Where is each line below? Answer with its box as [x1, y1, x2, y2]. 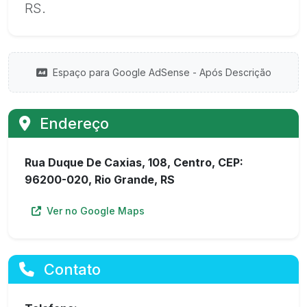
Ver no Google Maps [44, 205, 145, 217]
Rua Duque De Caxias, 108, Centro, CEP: [25, 156, 243, 169]
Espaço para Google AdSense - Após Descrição [49, 66, 271, 78]
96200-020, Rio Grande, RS [25, 173, 175, 186]
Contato [40, 260, 101, 278]
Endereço [36, 114, 109, 132]
